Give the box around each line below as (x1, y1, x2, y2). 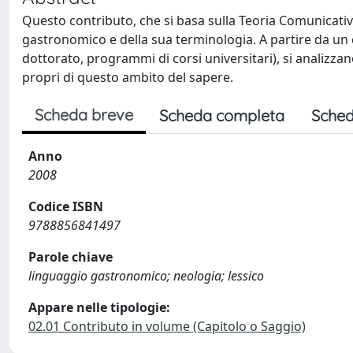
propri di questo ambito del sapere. (22, 69, 233, 86)
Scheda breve (35, 105, 133, 124)
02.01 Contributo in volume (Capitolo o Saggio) (28, 318, 306, 335)
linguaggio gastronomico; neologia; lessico (28, 267, 264, 284)
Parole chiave (28, 248, 113, 266)
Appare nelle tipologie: (28, 299, 170, 316)
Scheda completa (159, 106, 284, 125)
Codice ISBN (28, 198, 103, 215)
